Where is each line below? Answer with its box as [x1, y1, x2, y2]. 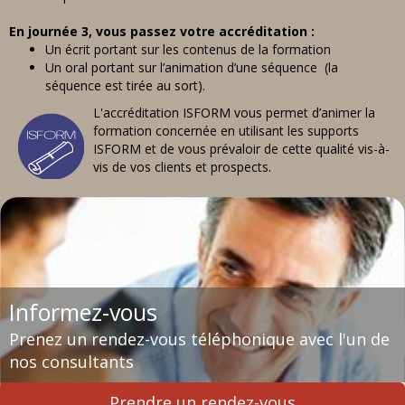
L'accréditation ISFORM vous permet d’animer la [93, 103, 375, 121]
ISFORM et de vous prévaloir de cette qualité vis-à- [93, 139, 390, 157]
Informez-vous [9, 296, 157, 327]
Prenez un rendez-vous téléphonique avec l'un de [9, 327, 390, 350]
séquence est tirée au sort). [45, 76, 205, 94]
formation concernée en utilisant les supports [93, 121, 359, 139]
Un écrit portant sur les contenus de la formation [45, 40, 331, 58]
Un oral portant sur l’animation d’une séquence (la [45, 58, 338, 76]
